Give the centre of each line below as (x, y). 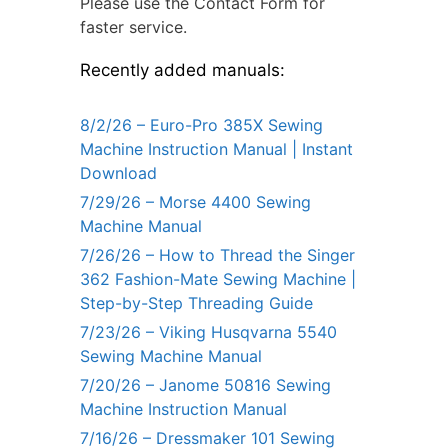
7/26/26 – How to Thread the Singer (217, 255)
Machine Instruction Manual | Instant (216, 149)
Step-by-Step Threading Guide (196, 303)
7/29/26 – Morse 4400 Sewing (195, 202)
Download (118, 173)
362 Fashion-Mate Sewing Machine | (218, 279)
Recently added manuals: (182, 70)
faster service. (133, 27)
